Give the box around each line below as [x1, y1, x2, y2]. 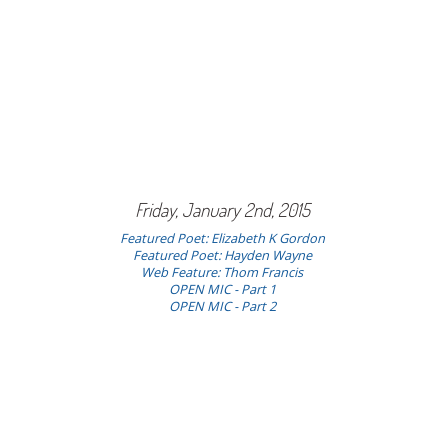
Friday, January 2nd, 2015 [134, 196, 310, 222]
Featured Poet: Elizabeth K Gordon [119, 230, 325, 246]
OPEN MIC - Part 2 [168, 298, 276, 314]
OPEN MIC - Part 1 [168, 281, 276, 297]
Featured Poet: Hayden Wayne [132, 247, 312, 263]
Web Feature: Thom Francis [141, 264, 304, 280]
